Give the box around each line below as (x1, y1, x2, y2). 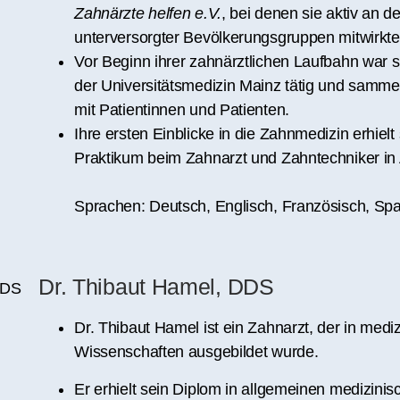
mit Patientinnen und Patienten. (74, 100, 289, 119)
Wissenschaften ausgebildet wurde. (74, 343, 319, 362)
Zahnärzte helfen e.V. (74, 4, 221, 22)
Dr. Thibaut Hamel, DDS (38, 274, 274, 300)
